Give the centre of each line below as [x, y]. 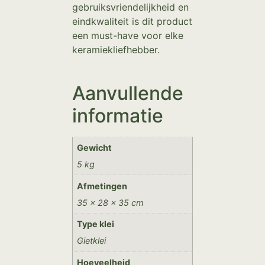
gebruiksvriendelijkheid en [130, 7]
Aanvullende [128, 93]
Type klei [96, 224]
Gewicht [95, 148]
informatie [118, 115]
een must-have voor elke [128, 36]
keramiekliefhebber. [116, 50]
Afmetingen [102, 186]
